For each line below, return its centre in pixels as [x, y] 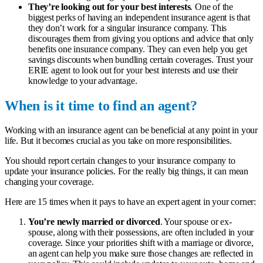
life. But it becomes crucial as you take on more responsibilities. [118, 141]
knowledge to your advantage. [83, 80]
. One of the [212, 6]
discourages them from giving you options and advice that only [141, 38]
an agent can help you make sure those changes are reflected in [141, 254]
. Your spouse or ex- [196, 222]
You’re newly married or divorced [94, 222]
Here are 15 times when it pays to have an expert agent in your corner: [130, 202]
